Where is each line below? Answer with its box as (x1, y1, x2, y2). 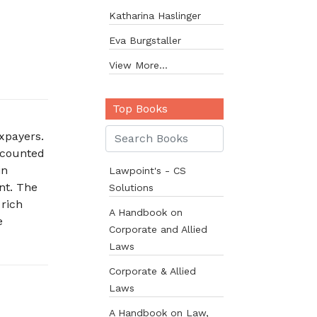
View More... (108, 59, 168, 71)
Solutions (108, 182, 154, 193)
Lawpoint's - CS (108, 165, 186, 176)
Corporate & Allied (108, 265, 196, 277)
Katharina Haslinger (108, 10, 201, 21)
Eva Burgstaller (108, 35, 181, 46)
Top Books (112, 102, 168, 115)
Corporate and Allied (108, 224, 207, 235)
